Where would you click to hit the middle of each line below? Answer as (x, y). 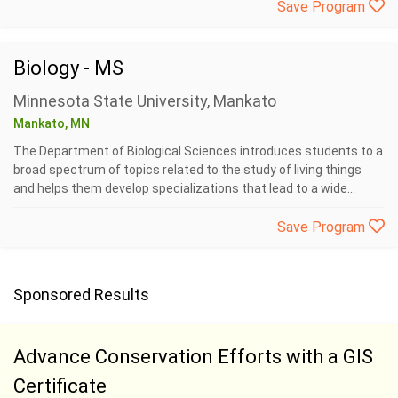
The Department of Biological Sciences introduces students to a (198, 151)
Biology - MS (68, 68)
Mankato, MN (52, 123)
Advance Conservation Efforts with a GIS (193, 357)
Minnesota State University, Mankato (145, 101)
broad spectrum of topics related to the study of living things (187, 170)
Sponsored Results (81, 295)
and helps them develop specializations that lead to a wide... (184, 188)
